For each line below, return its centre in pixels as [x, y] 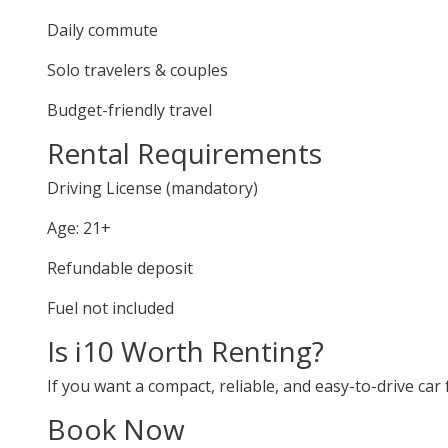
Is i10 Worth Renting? [185, 350]
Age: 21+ [79, 227]
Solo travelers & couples [137, 69]
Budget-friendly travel [129, 109]
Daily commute [102, 29]
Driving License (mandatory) [152, 187]
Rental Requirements [184, 152]
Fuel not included [110, 307]
